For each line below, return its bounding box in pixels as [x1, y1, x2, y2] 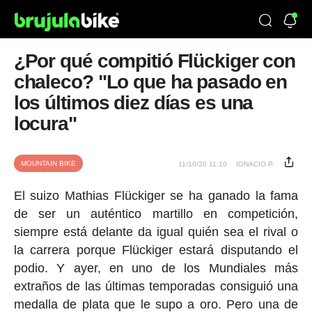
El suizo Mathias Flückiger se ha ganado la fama [13, 189, 299, 203]
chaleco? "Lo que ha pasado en [13, 71, 288, 93]
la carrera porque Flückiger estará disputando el [13, 243, 299, 257]
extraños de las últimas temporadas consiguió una [13, 279, 299, 293]
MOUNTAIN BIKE [20, 159, 76, 167]
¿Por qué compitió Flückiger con [13, 50, 295, 72]
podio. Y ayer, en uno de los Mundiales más [13, 261, 299, 275]
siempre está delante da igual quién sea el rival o [13, 225, 299, 239]
